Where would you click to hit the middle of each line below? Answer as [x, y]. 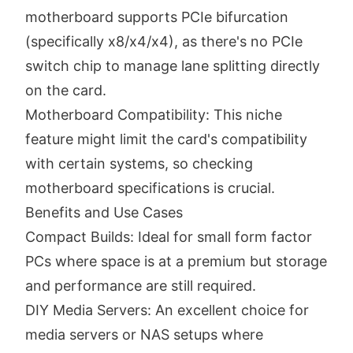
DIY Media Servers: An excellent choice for [167, 310]
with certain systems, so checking [139, 163]
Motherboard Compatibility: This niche [154, 114]
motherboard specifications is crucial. [150, 188]
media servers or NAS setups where [144, 334]
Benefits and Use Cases [104, 212]
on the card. [66, 90]
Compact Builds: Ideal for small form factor [169, 236]
